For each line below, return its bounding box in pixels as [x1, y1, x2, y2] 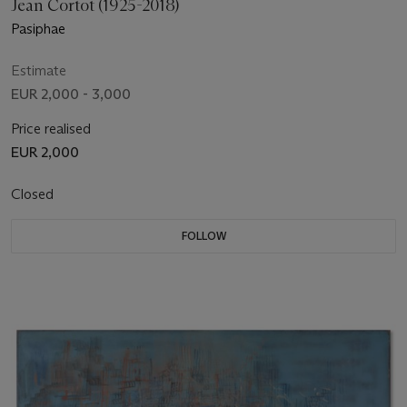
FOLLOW [181, 228, 226, 243]
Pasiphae [11, 19, 65, 37]
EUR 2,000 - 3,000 [11, 84, 131, 103]
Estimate [11, 61, 66, 79]
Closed [11, 184, 57, 203]
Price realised [11, 119, 91, 137]
